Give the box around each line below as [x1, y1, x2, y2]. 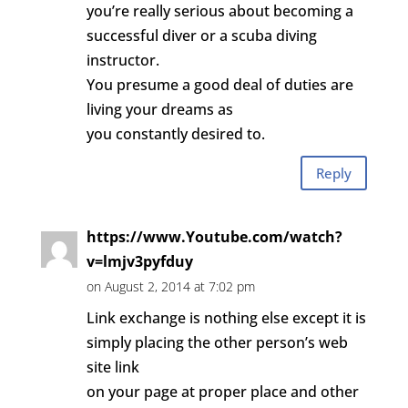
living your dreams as [86, 99, 233, 119]
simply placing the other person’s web [86, 332, 348, 352]
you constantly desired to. [86, 124, 265, 144]
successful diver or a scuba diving [86, 25, 317, 46]
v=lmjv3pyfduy [86, 251, 193, 271]
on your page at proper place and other [86, 382, 359, 402]
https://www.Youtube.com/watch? [86, 227, 342, 247]
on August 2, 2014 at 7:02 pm [86, 278, 255, 295]
